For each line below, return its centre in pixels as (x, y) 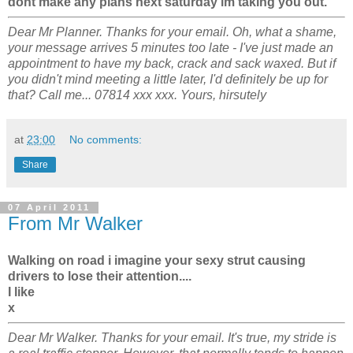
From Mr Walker (75, 223)
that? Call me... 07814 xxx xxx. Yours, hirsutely (137, 95)
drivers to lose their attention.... (100, 277)
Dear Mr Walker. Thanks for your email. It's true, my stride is (172, 338)
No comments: (106, 139)
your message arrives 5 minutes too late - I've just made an (171, 47)
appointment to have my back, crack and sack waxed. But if (172, 63)
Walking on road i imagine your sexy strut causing (157, 261)
